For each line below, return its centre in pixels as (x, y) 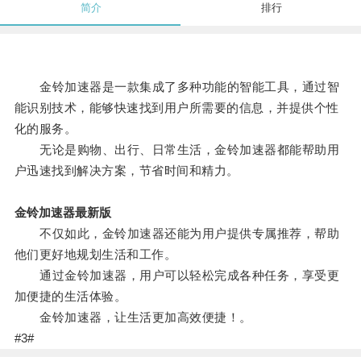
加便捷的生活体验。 (71, 297)
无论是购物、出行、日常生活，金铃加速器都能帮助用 (177, 150)
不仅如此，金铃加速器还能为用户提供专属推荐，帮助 (177, 234)
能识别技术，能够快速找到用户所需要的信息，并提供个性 (176, 108)
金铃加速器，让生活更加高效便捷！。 (133, 317)
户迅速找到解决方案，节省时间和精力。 (127, 171)
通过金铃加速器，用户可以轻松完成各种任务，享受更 (177, 276)
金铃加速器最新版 (62, 213)
